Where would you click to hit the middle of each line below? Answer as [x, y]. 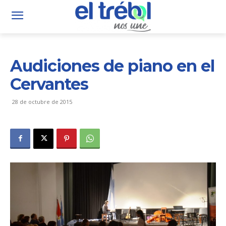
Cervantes [49, 84]
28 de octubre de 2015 [42, 101]
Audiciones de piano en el [112, 66]
